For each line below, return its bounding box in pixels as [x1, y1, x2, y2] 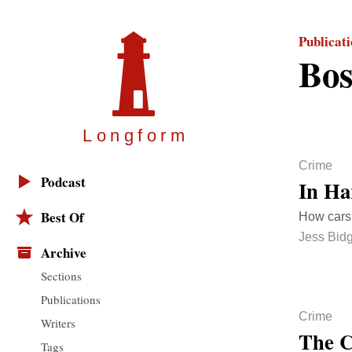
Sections [41, 267, 82, 284]
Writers [41, 314, 75, 331]
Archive [41, 243, 86, 263]
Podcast [41, 172, 86, 192]
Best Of [41, 207, 84, 228]
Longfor [82, 126, 170, 146]
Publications [41, 291, 101, 307]
